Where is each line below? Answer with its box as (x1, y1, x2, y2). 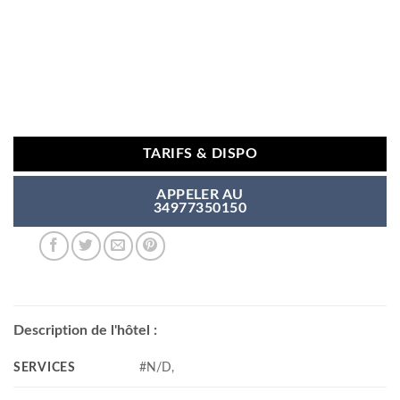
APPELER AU (156, 188, 244, 203)
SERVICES (13, 360, 76, 374)
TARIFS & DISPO (142, 147, 258, 162)
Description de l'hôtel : (13, 322, 157, 337)
